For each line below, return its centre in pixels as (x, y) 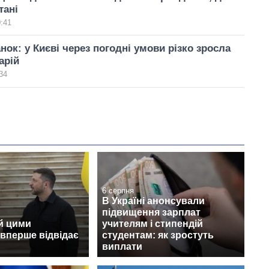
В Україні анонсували (153, 201)
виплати (122, 247)
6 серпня (118, 191)
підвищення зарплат (151, 213)
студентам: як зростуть (158, 235)
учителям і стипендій (153, 224)
